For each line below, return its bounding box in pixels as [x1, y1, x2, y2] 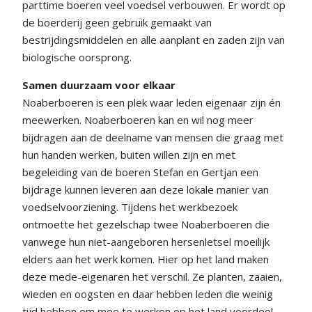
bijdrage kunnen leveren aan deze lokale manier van [22, 182, 269, 196]
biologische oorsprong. [22, 49, 132, 64]
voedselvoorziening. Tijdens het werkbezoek [22, 199, 237, 214]
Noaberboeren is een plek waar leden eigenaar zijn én [22, 95, 281, 109]
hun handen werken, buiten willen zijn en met [22, 147, 235, 162]
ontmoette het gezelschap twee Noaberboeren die [22, 217, 270, 231]
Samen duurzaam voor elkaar [22, 77, 175, 92]
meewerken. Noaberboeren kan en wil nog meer [22, 112, 253, 127]
